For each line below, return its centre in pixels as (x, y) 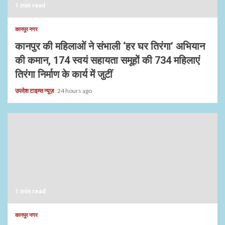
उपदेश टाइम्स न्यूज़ (35, 91)
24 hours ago (75, 91)
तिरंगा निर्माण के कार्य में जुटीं (64, 74)
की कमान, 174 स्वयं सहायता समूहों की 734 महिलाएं (107, 60)
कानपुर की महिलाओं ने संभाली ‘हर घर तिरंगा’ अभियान (110, 46)
